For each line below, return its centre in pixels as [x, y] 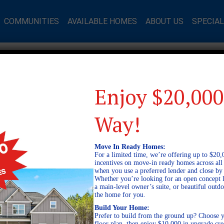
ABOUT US [164, 21]
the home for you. [120, 195]
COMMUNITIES [31, 21]
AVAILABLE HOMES [102, 21]
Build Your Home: [122, 208]
